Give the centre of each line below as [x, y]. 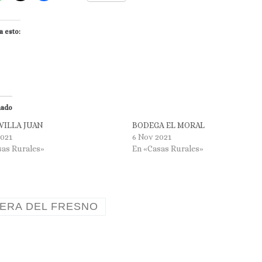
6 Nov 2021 [152, 137]
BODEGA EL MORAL [169, 125]
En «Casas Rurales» [168, 149]
